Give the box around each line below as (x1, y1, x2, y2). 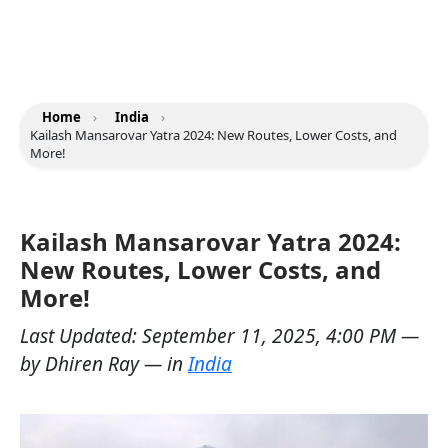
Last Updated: (20, 322, 142, 349)
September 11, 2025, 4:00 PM (142, 322, 401, 349)
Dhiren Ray (45, 350, 139, 377)
